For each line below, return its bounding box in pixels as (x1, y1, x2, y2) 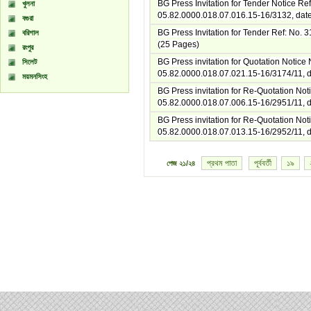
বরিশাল (22, 28, 39, 37)
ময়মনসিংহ (22, 72, 47, 81)
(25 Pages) (158, 40, 199, 49)
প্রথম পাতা (206, 158, 237, 168)
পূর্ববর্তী (253, 158, 271, 168)
